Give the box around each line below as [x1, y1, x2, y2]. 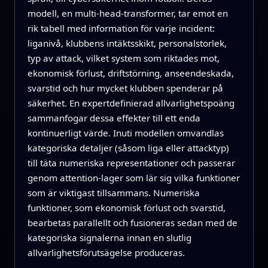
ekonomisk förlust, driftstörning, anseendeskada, [27, 67, 234, 80]
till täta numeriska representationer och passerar [27, 157, 235, 169]
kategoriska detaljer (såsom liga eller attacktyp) [27, 142, 229, 154]
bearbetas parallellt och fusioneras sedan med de [27, 217, 237, 229]
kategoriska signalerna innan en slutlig [27, 232, 191, 244]
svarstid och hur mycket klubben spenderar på [27, 82, 223, 95]
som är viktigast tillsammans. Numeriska [27, 187, 200, 199]
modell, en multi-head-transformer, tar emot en [27, 7, 228, 20]
